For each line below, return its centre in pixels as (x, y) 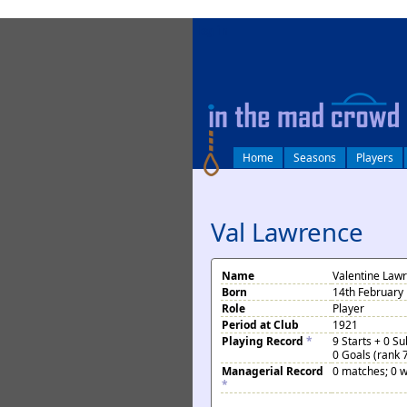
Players (375, 158)
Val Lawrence (287, 232)
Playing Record (264, 341)
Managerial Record (273, 371)
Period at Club (260, 325)
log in (213, 30)
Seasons (315, 158)
